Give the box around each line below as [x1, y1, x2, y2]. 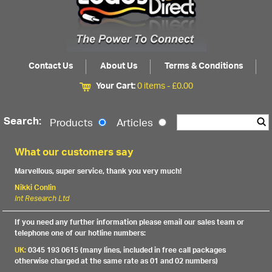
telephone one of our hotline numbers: [15, 225, 146, 242]
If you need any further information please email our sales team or [15, 214, 245, 231]
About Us [100, 57, 138, 76]
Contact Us [28, 57, 73, 76]
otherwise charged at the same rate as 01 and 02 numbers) [15, 253, 219, 270]
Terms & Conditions [164, 57, 243, 76]
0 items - [137, 77, 172, 96]
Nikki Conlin [15, 180, 56, 197]
